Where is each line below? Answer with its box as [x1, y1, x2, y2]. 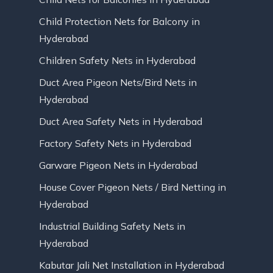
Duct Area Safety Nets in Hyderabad [39, 115, 202, 128]
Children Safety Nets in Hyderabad [39, 54, 196, 67]
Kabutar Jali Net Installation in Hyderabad [39, 259, 224, 272]
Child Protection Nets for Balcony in [39, 15, 200, 28]
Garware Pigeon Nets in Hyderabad [39, 159, 197, 172]
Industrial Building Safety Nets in [39, 220, 185, 233]
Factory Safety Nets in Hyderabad [39, 137, 191, 150]
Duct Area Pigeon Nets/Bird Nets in [39, 76, 197, 89]
